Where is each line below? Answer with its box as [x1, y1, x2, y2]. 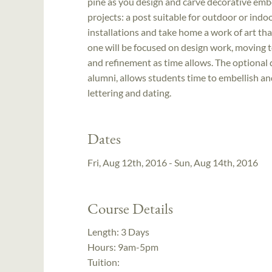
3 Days [121, 226, 149, 238]
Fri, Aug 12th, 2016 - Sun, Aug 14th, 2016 [87, 156, 258, 168]
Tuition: [87, 256, 120, 268]
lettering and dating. [87, 87, 171, 99]
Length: [87, 226, 121, 238]
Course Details [87, 198, 173, 218]
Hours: [87, 241, 118, 253]
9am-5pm [118, 241, 158, 253]
